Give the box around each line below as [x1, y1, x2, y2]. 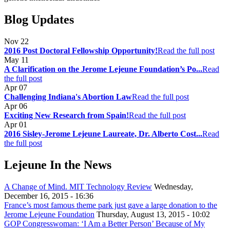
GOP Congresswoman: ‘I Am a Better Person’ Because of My [4, 219, 205, 228]
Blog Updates [4, 13, 74, 27]
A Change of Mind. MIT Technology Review [4, 182, 152, 191]
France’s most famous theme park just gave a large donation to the [4, 200, 217, 209]
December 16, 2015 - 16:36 [4, 191, 93, 200]
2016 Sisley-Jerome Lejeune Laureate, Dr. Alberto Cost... [4, 129, 202, 138]
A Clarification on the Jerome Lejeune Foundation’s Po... [4, 64, 202, 73]
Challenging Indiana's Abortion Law [4, 92, 132, 101]
